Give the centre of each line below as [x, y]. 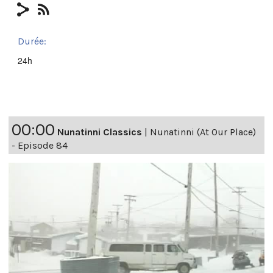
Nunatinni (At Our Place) [203, 132]
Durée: [32, 41]
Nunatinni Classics [100, 132]
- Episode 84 [40, 145]
